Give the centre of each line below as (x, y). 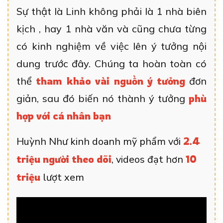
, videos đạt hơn (149, 160)
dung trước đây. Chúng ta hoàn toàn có (111, 64)
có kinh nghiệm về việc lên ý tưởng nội (111, 46)
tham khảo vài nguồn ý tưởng (111, 81)
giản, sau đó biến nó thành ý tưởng (103, 99)
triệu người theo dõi (64, 159)
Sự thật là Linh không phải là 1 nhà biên (111, 11)
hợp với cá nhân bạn (64, 116)
